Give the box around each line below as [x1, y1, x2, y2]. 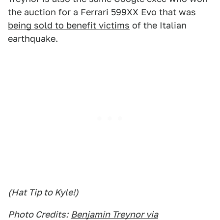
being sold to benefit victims [8, 20, 130, 30]
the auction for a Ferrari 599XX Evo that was [8, 7, 196, 17]
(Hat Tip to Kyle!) [8, 187, 79, 197]
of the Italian [130, 20, 187, 30]
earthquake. [8, 33, 58, 44]
